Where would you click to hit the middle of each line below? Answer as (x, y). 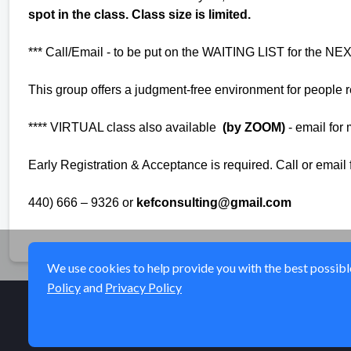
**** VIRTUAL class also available (125, 127)
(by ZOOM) (254, 127)
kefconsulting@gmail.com (214, 202)
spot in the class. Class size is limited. (139, 14)
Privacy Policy (143, 287)
